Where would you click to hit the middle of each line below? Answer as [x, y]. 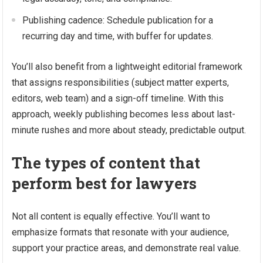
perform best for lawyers [104, 183]
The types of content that [106, 163]
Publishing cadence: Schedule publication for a [118, 20]
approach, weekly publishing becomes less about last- [124, 114]
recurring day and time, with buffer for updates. [118, 36]
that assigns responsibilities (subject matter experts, [121, 82]
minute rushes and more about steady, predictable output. [129, 130]
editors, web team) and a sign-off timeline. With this [118, 98]
